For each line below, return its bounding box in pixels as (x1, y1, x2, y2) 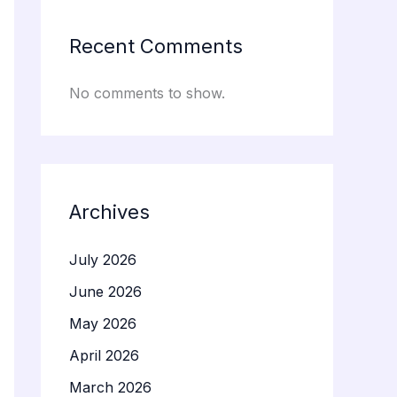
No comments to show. (69, 84, 225, 103)
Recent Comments (69, 34, 243, 58)
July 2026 (69, 250, 136, 269)
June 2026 (69, 282, 142, 300)
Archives (69, 200, 150, 224)
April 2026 (69, 346, 139, 364)
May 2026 (69, 314, 136, 332)
